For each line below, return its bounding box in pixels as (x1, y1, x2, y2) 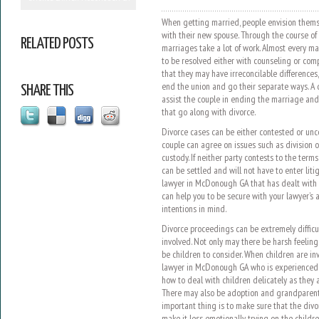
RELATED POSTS (20, 36, 93, 52)
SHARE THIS (20, 83, 73, 99)
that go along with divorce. (161, 105, 256, 118)
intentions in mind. (161, 202, 226, 215)
